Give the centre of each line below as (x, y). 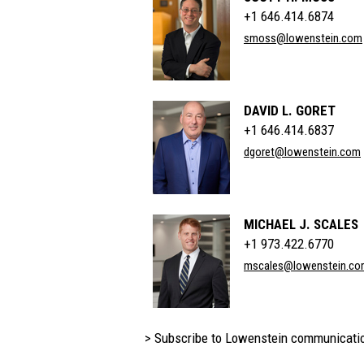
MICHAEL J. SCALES (301, 224)
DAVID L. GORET (290, 110)
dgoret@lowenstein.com (302, 152)
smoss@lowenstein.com (303, 38)
